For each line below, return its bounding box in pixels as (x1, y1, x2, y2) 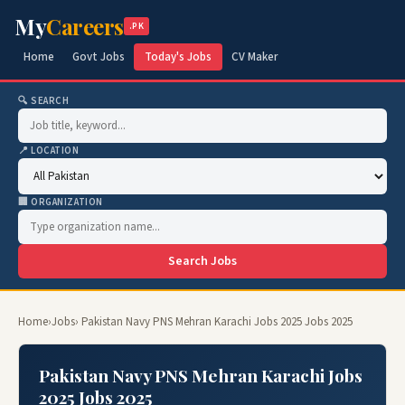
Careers (46, 12, 124, 41)
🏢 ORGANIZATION (18, 195, 103, 209)
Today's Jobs (145, 49, 212, 65)
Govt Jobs (72, 49, 125, 65)
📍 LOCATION (18, 144, 80, 157)
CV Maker (231, 49, 278, 65)
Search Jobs (168, 252, 237, 270)
